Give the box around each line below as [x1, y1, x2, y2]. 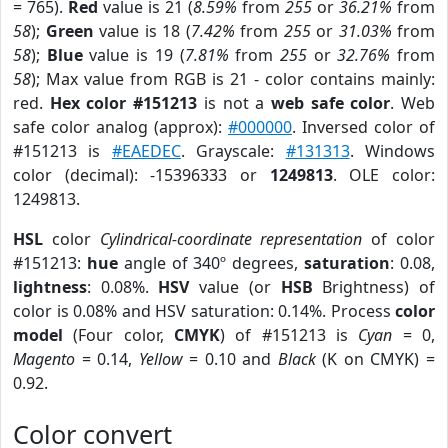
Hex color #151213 [49, 92, 198, 114]
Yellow [138, 348, 183, 370]
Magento [13, 348, 75, 370]
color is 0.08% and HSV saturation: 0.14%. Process [13, 300, 395, 322]
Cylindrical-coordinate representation [99, 228, 363, 250]
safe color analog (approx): [13, 116, 228, 138]
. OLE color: [332, 164, 436, 186]
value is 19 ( [82, 44, 185, 66]
